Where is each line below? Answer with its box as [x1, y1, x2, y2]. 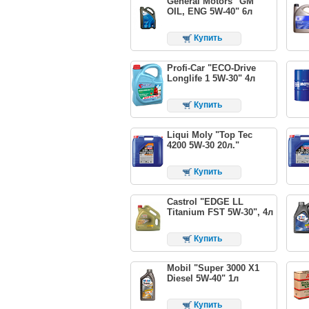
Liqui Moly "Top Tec [166, 129, 252, 140]
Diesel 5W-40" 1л [166, 273, 239, 284]
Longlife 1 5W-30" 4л [166, 72, 255, 83]
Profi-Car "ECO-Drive [166, 62, 256, 73]
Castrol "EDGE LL [166, 196, 243, 207]
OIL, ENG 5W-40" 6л [166, 6, 252, 17]
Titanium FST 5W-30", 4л [166, 206, 273, 217]
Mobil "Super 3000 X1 [166, 263, 259, 274]
